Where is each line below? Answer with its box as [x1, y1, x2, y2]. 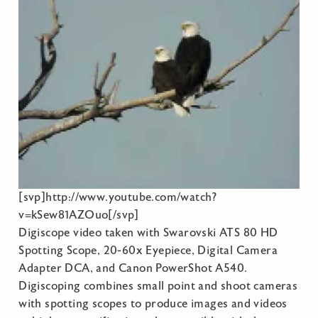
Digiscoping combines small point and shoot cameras [18, 279, 298, 292]
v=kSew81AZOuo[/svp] [18, 208, 139, 221]
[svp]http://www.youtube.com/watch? [18, 190, 217, 204]
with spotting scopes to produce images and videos [18, 297, 287, 310]
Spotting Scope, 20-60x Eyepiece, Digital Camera [18, 243, 278, 257]
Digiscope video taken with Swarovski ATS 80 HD [18, 226, 278, 239]
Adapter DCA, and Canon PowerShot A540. [18, 261, 248, 275]
